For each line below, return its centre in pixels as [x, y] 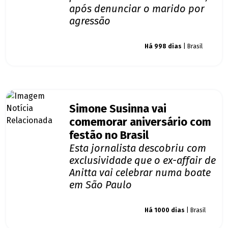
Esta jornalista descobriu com [138, 148]
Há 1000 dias [165, 210]
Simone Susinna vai [118, 109]
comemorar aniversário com [140, 122]
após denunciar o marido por [137, 9]
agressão [90, 21]
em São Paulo [101, 185]
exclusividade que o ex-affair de [142, 161]
